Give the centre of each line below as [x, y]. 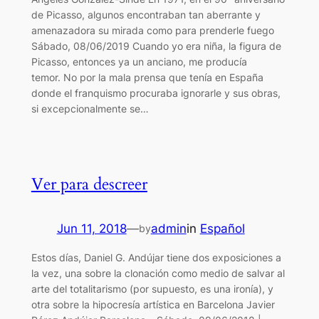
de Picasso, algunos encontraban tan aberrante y [146, 15]
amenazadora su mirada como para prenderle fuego [152, 31]
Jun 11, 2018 [91, 229]
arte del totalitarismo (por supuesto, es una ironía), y [152, 288]
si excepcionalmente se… [90, 109]
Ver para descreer [89, 184]
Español [222, 229]
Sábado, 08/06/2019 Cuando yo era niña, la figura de [156, 46]
